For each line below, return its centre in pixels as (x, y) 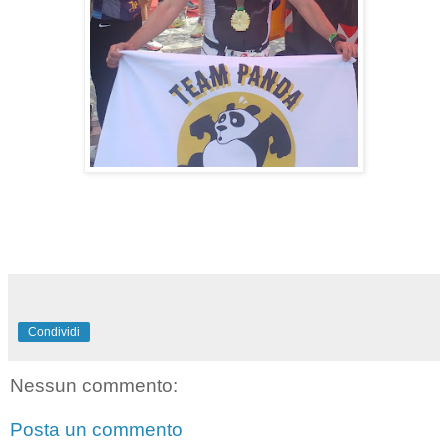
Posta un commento (96, 429)
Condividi (54, 332)
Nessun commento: (94, 386)
